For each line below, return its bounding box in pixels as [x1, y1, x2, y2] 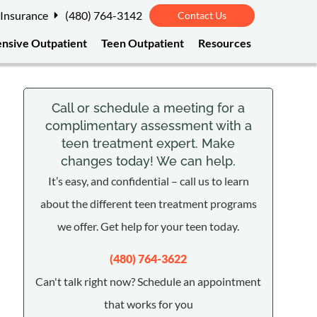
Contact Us [177, 9, 226, 21]
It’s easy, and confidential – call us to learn [47, 174, 249, 188]
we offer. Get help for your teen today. [57, 219, 240, 233]
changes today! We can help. [61, 154, 236, 168]
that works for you [103, 297, 193, 311]
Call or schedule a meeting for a [52, 100, 246, 115]
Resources [197, 36, 251, 50]
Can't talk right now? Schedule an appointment [35, 275, 262, 288]
